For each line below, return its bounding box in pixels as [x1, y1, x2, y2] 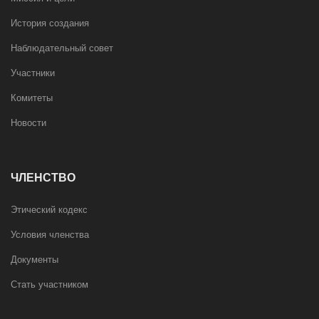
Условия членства [11, 229, 89, 241]
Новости [11, 117, 46, 129]
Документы [11, 254, 58, 266]
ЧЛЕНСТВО [11, 172, 75, 184]
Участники [11, 68, 55, 79]
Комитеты [11, 93, 53, 104]
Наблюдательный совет [11, 43, 113, 54]
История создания [11, 18, 89, 29]
